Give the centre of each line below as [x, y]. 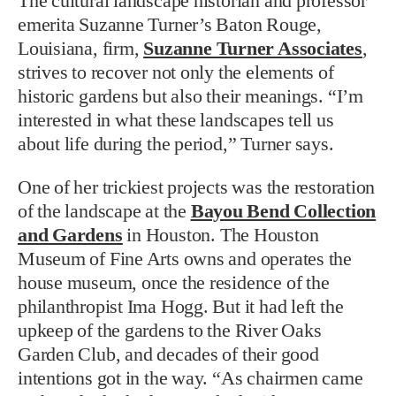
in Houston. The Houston [221, 235]
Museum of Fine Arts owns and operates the [185, 259]
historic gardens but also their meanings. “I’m [190, 96]
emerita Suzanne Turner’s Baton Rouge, [170, 24]
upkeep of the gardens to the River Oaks [170, 330]
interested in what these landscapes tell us [176, 120]
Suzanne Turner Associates [253, 48]
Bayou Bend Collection [283, 211]
